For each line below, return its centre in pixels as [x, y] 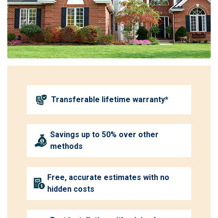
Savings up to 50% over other [105, 134]
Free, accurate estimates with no [109, 177]
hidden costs [71, 189]
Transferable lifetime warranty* [110, 99]
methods [67, 146]
